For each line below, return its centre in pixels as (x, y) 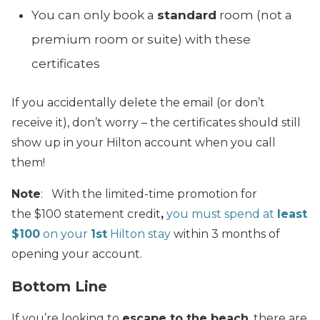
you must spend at (222, 214)
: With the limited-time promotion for (149, 194)
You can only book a (94, 15)
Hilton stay (139, 234)
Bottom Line (59, 286)
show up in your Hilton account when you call (144, 142)
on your (65, 234)
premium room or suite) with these (141, 39)
